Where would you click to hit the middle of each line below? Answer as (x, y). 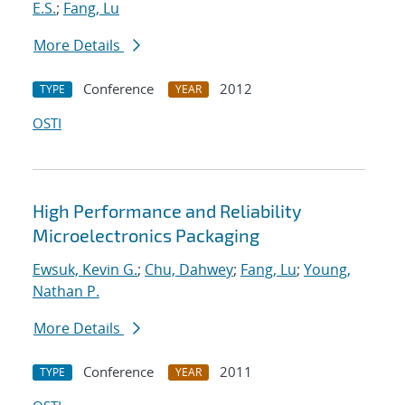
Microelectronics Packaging (146, 235)
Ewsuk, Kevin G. (85, 270)
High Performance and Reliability (167, 211)
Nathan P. (66, 292)
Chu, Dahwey (189, 270)
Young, (327, 270)
